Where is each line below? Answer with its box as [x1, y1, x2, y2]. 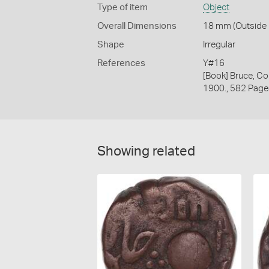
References [97, 59, 145, 68]
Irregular [202, 40, 235, 50]
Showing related [97, 145, 195, 159]
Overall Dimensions [97, 22, 177, 31]
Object [202, 3, 229, 13]
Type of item [97, 3, 148, 13]
